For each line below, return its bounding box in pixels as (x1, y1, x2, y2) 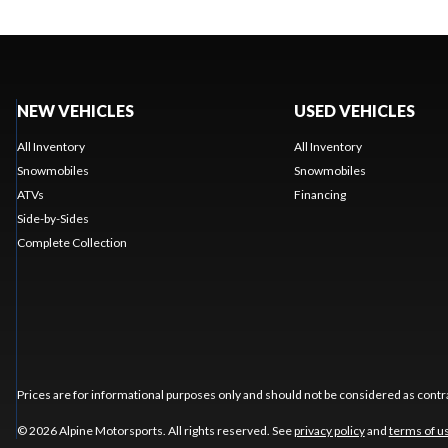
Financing (293, 187, 346, 203)
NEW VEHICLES (16, 101, 134, 121)
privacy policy (293, 423, 365, 439)
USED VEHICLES (293, 101, 415, 121)
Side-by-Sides (16, 211, 89, 227)
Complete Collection (16, 235, 127, 251)
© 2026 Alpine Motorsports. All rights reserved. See (16, 423, 294, 439)
